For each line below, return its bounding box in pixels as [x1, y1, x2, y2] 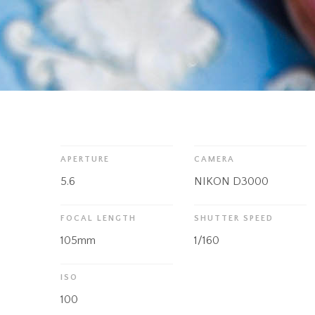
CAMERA [194, 155, 236, 164]
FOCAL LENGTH [60, 214, 137, 223]
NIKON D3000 [194, 175, 269, 188]
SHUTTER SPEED [194, 214, 274, 223]
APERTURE [60, 155, 110, 164]
